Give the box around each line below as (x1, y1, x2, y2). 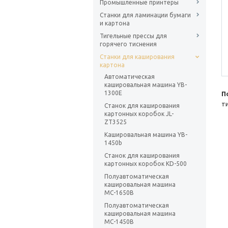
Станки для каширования (100, 53, 175, 61)
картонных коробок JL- (104, 110, 174, 118)
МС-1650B (104, 189, 134, 196)
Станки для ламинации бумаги (100, 12, 191, 19)
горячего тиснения (100, 41, 157, 48)
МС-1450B (104, 218, 134, 225)
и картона (100, 20, 130, 27)
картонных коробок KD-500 (104, 160, 187, 167)
